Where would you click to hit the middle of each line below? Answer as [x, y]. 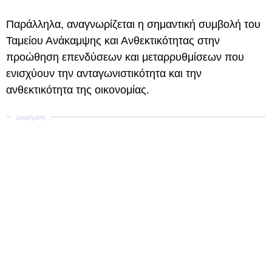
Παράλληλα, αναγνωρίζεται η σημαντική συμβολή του [133, 24]
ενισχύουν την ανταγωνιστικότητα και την [104, 73]
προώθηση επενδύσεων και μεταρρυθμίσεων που [125, 57]
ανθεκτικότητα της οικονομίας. [78, 90]
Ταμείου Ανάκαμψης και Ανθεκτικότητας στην [113, 41]
